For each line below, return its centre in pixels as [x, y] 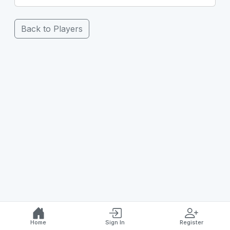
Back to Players [52, 28]
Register [192, 222]
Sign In [115, 222]
